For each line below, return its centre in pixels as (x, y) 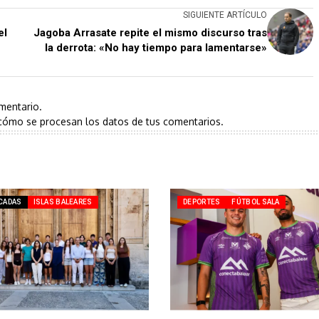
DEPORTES (202, 202)
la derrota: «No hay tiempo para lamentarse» (156, 47)
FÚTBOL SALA (256, 202)
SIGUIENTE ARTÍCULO (225, 15)
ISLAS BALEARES (63, 202)
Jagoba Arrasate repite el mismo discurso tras (150, 32)
